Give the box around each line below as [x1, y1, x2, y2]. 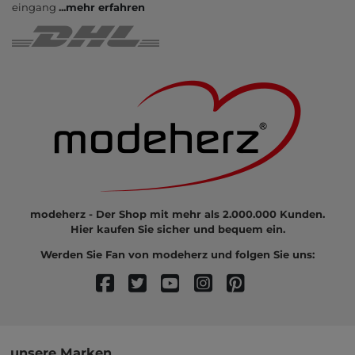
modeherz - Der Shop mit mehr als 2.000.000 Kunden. [30, 207, 325, 220]
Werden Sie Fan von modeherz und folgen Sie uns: [40, 247, 315, 261]
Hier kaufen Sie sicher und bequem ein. [70, 222, 285, 235]
